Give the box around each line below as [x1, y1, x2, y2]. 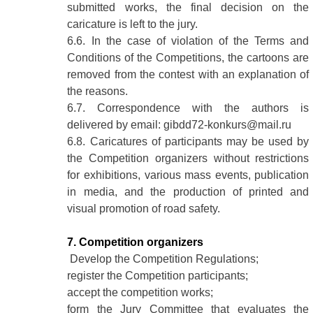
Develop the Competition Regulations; [67, 253, 259, 265]
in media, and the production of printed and [67, 186, 310, 198]
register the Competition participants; [67, 270, 249, 282]
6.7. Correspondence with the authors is [67, 102, 310, 115]
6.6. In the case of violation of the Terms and [67, 35, 310, 48]
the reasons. [67, 85, 129, 98]
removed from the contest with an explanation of [67, 68, 310, 81]
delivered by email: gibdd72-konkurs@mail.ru [67, 119, 292, 131]
